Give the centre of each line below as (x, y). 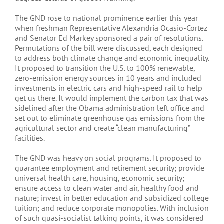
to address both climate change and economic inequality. (112, 58)
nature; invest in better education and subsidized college (112, 198)
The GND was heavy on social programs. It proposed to (108, 158)
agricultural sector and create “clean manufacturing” (102, 128)
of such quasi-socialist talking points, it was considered (109, 218)
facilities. (30, 138)
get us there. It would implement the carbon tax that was (112, 98)
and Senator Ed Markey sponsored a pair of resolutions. (109, 38)
